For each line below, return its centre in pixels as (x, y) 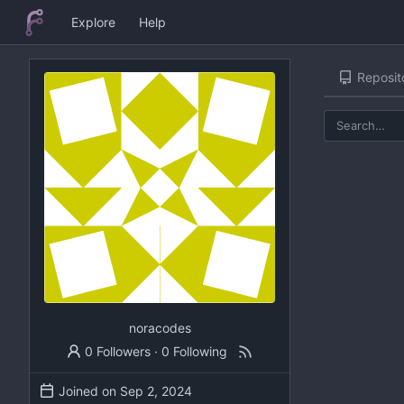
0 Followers (118, 351)
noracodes (160, 327)
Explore (93, 22)
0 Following (195, 351)
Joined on (89, 390)
